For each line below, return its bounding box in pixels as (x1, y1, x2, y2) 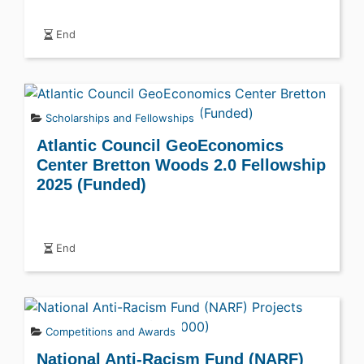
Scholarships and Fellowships (45, 110, 194, 124)
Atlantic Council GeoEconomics (37, 136, 284, 154)
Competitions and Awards (45, 324, 175, 338)
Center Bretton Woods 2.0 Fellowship (37, 155, 326, 174)
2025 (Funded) (37, 175, 146, 193)
